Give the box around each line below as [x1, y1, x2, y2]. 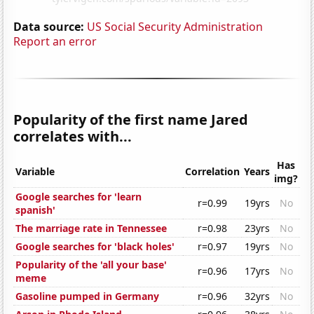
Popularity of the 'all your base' [15, 258, 168, 272]
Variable [15, 165, 55, 179]
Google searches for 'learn [15, 190, 142, 204]
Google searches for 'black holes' [15, 240, 175, 254]
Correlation [185, 165, 240, 179]
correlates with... [13, 126, 132, 146]
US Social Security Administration [87, 18, 264, 34]
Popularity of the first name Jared [13, 109, 249, 129]
